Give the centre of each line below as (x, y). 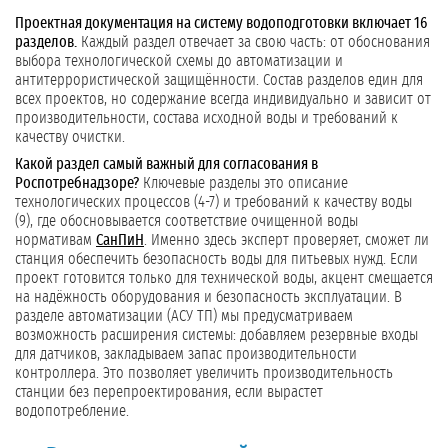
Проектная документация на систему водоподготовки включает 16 (221, 23)
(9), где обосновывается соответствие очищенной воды (186, 221)
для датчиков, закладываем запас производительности (186, 354)
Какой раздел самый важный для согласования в (166, 164)
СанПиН (120, 240)
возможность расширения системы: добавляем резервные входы (216, 335)
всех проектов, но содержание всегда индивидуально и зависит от (223, 99)
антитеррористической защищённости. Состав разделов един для (219, 80)
